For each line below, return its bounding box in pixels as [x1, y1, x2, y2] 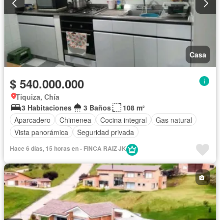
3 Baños [83, 103, 111, 113]
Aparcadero [14, 114, 51, 125]
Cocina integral [100, 114, 147, 125]
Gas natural [156, 114, 192, 125]
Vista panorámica [14, 127, 68, 137]
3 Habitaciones [22, 103, 72, 113]
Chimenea [59, 114, 91, 125]
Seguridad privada [77, 127, 134, 137]
